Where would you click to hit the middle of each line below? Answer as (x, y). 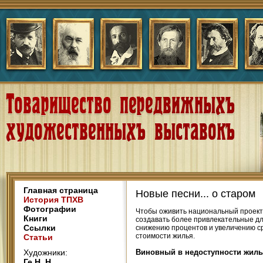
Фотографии (50, 209)
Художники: (45, 252)
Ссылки (40, 228)
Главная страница (61, 190)
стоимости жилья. (165, 236)
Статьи (38, 237)
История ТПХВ (53, 200)
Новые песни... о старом (195, 194)
